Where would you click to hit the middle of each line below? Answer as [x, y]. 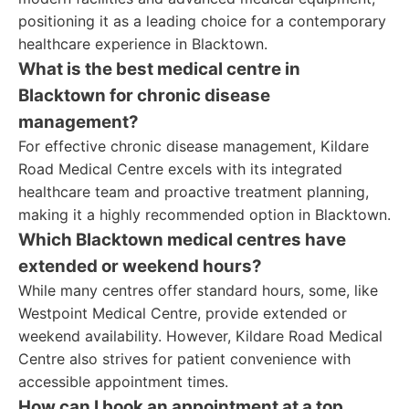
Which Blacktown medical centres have [182, 240]
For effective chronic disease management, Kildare [194, 146]
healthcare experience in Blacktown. [143, 44]
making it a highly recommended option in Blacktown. [204, 215]
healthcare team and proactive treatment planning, [194, 192]
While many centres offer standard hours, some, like [198, 290]
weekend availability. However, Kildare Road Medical [200, 336]
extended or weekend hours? [140, 266]
